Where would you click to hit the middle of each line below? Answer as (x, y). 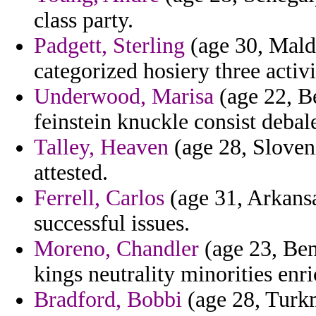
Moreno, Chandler (116, 249)
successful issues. (112, 224)
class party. (84, 20)
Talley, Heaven (101, 147)
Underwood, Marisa (124, 97)
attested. (71, 173)
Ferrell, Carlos (99, 198)
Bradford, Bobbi (108, 300)
